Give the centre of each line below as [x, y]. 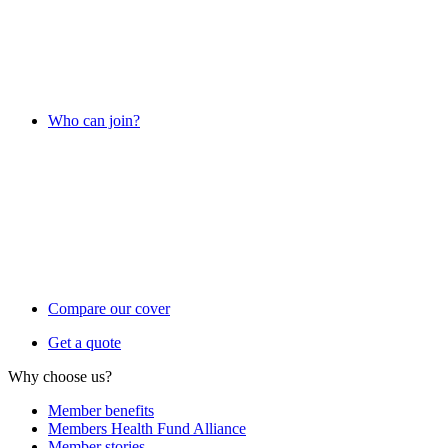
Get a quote [84, 342]
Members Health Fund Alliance [147, 428]
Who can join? [94, 120]
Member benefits [101, 410]
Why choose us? [60, 376]
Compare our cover [109, 308]
